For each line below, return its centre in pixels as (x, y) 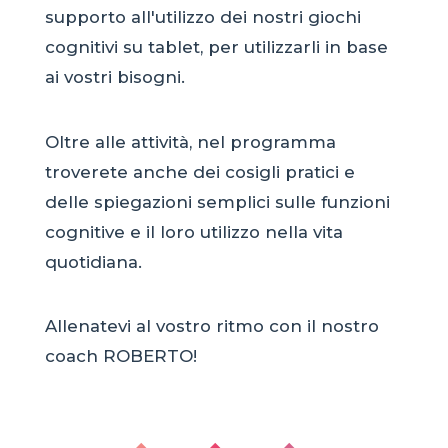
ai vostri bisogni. (114, 76)
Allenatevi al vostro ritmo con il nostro (211, 326)
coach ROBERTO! (120, 356)
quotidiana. (93, 261)
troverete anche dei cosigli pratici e (199, 171)
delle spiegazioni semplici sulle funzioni (217, 201)
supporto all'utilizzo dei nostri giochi (202, 16)
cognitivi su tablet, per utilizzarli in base (216, 46)
